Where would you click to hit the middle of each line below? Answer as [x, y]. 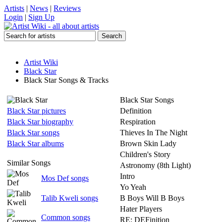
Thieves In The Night [154, 133]
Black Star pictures [36, 111]
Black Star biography [40, 122]
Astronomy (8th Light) [155, 165]
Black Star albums [35, 143]
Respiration [138, 122]
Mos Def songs [65, 178]
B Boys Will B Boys [152, 198]
